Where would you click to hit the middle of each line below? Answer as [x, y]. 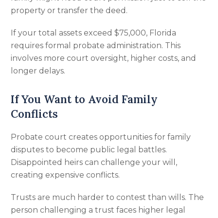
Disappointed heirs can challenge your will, [94, 162]
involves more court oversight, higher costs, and [104, 58]
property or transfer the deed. [69, 10]
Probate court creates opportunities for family [101, 137]
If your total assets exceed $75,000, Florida [94, 33]
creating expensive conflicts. [65, 175]
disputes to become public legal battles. [89, 150]
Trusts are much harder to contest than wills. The [108, 197]
